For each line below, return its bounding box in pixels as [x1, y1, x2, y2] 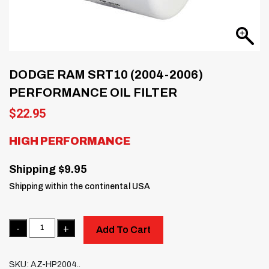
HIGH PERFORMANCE [9, 134, 130, 147]
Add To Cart [95, 224, 151, 235]
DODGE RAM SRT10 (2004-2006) [9, 67, 203, 81]
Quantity [8, 218, 36, 227]
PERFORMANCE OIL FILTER [9, 85, 177, 99]
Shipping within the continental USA [9, 181, 150, 191]
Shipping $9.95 [9, 163, 87, 175]
